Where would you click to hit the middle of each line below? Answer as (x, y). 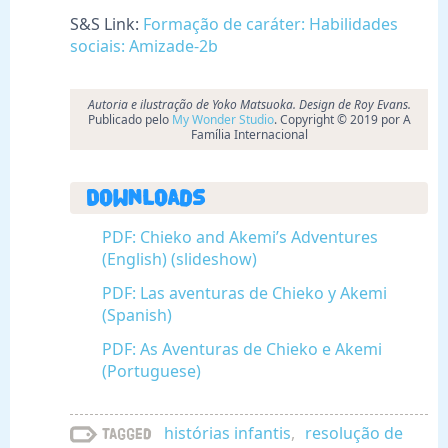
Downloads (145, 199)
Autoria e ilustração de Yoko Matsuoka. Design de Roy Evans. (249, 105)
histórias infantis (227, 433)
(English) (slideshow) (179, 259)
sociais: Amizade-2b (144, 46)
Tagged (127, 434)
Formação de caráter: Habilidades (270, 24)
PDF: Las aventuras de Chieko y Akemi (244, 293)
